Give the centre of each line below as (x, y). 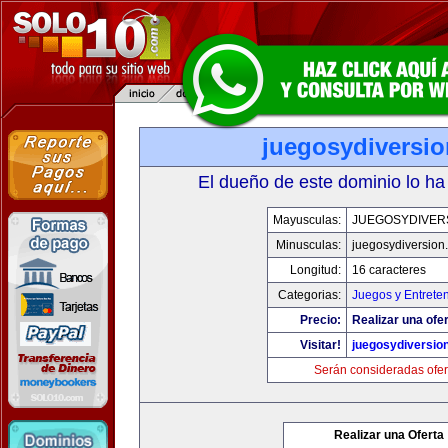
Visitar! (320, 345)
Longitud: (315, 270)
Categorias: (309, 295)
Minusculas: (308, 245)
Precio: (320, 320)
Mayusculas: (306, 220)
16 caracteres (388, 270)
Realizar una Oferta (389, 435)
